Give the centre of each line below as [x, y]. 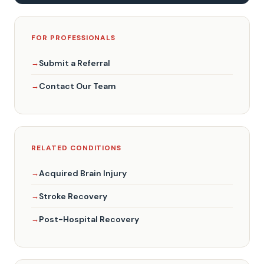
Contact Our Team [77, 86]
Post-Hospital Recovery [89, 219]
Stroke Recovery [73, 196]
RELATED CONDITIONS [77, 148]
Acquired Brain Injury [83, 173]
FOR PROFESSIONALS [74, 37]
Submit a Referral [75, 63]
